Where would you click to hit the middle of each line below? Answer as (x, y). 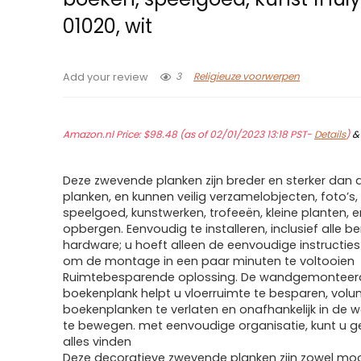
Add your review (106, 77)
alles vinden (98, 342)
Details (330, 134)
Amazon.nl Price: (104, 134)
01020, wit (108, 26)
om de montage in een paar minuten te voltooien (209, 261)
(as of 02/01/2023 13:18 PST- (246, 134)
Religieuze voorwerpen (247, 77)
